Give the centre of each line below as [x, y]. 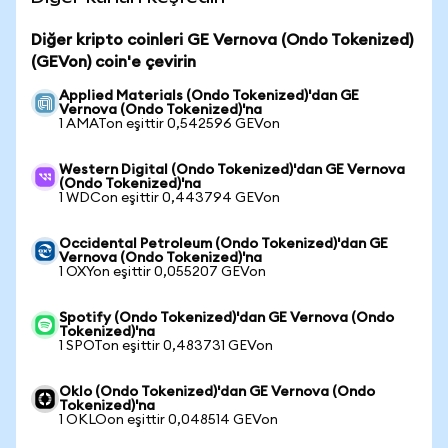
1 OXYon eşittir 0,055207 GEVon [162, 272]
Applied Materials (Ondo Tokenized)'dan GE [209, 96]
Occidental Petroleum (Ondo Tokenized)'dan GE [223, 244]
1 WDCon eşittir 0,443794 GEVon [169, 198]
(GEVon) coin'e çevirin [113, 62]
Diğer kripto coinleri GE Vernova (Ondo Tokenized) [222, 40]
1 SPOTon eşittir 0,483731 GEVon [166, 346]
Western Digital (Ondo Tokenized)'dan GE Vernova [232, 170]
